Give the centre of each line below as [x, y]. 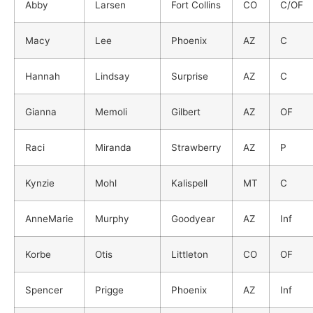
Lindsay [112, 76]
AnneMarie [49, 218]
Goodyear [193, 218]
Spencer [44, 290]
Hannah [43, 76]
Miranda [113, 147]
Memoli [111, 111]
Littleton [190, 254]
